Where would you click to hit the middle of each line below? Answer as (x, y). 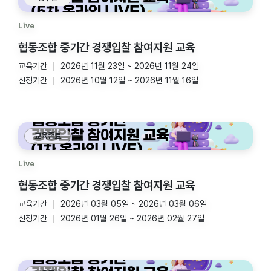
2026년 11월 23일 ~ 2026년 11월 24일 (130, 66)
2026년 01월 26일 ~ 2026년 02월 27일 (132, 218)
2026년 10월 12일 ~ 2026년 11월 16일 (129, 80)
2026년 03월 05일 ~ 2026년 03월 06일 (134, 204)
